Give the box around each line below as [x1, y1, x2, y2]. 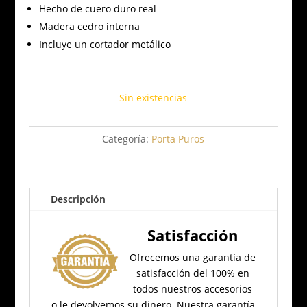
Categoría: [102, 132, 152, 145]
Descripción [50, 192, 106, 206]
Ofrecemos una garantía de [130, 250, 256, 264]
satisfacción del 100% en [136, 266, 249, 280]
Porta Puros [151, 132, 205, 145]
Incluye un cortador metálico [38, 37, 171, 51]
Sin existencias [119, 90, 188, 104]
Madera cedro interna [38, 19, 140, 33]
